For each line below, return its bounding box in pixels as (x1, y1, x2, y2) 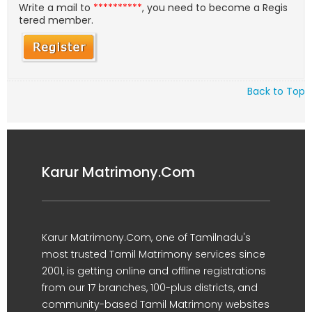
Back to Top (247, 84, 305, 98)
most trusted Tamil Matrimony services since (42, 247, 265, 261)
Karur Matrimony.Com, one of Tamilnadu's (42, 231, 251, 244)
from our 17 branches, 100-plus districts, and (42, 281, 258, 295)
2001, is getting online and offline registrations (42, 264, 266, 278)
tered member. (19, 13, 94, 28)
